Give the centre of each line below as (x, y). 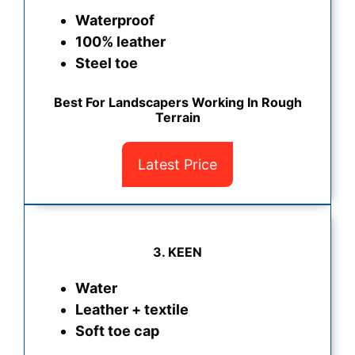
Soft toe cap (117, 331)
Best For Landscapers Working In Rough (177, 103)
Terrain (177, 118)
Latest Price (177, 165)
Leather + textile (132, 310)
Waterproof (115, 21)
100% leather (120, 42)
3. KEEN (177, 252)
